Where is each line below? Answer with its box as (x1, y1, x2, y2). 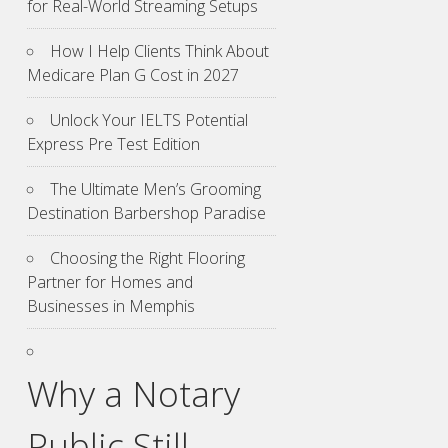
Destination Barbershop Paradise (27, 202, 266, 225)
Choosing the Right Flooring (50, 247, 245, 270)
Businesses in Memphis (27, 295, 195, 318)
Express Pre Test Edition (27, 133, 200, 156)
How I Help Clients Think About (50, 40, 269, 63)
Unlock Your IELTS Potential (50, 109, 248, 132)
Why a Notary (27, 368, 240, 417)
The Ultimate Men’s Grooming (50, 178, 261, 201)
